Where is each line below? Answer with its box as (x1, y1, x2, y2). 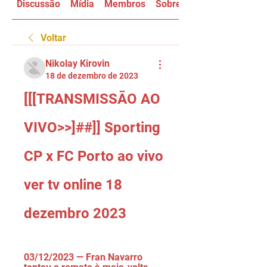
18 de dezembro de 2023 (45, 71, 138, 80)
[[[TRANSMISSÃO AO (24, 91, 160, 107)
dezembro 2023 (24, 205, 126, 222)
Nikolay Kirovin (45, 58, 110, 69)
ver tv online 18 (24, 176, 122, 193)
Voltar (41, 32, 66, 44)
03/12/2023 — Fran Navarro (24, 252, 142, 263)
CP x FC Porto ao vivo (24, 148, 163, 164)
